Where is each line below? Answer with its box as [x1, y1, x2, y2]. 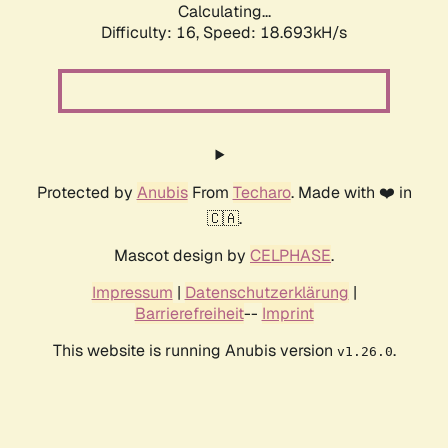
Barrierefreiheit [134, 303, 244, 325]
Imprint [261, 303, 314, 325]
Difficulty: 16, [101, 22, 203, 44]
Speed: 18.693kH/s [203, 22, 347, 44]
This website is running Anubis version [52, 340, 337, 362]
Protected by [36, 182, 137, 204]
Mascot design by [114, 245, 250, 267]
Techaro [232, 182, 291, 204]
